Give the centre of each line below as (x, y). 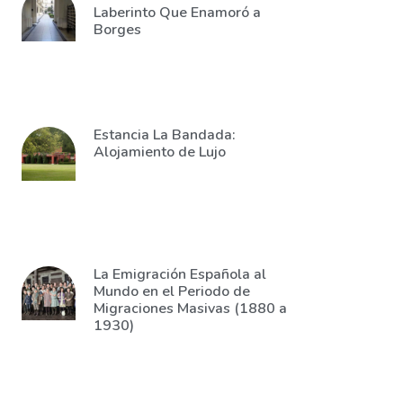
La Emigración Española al (180, 274)
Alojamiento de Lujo (160, 152)
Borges (117, 30)
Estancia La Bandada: (165, 135)
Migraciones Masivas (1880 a (190, 309)
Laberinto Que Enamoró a (177, 13)
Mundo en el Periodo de (172, 291)
